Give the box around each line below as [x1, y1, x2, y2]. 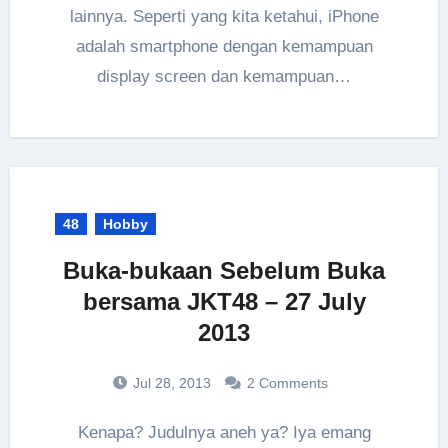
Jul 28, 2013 [129, 374, 211, 391]
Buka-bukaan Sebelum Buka [63, 256, 385, 284]
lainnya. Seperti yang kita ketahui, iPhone [69, 6, 379, 26]
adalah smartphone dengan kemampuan [75, 36, 373, 56]
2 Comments [247, 374, 328, 391]
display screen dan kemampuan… [97, 66, 351, 86]
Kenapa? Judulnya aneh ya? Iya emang [77, 422, 89, 442]
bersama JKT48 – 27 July [82, 287, 366, 315]
